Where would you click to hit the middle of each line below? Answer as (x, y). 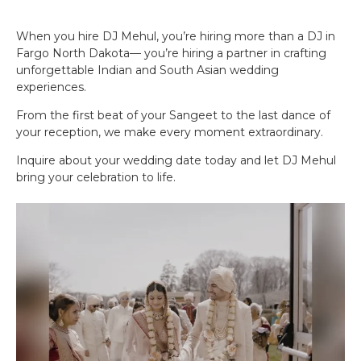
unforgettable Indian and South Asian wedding (147, 70)
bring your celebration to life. (96, 178)
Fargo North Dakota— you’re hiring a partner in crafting (171, 53)
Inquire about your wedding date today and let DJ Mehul (176, 161)
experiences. (51, 87)
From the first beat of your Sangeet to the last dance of (173, 116)
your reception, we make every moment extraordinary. (170, 133)
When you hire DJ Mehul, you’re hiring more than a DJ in (176, 36)
